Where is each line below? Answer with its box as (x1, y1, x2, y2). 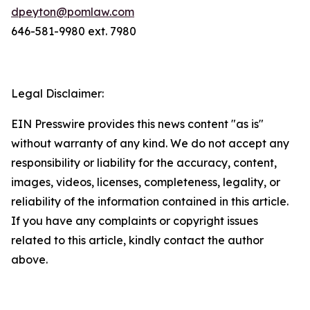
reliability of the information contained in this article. (11, 194, 289, 208)
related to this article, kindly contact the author (11, 233, 264, 247)
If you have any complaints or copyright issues (11, 214, 258, 228)
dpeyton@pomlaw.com (11, 5, 134, 19)
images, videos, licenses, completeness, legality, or (11, 175, 280, 189)
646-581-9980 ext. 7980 (11, 24, 136, 38)
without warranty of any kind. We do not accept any (11, 136, 289, 150)
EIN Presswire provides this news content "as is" (11, 117, 264, 131)
